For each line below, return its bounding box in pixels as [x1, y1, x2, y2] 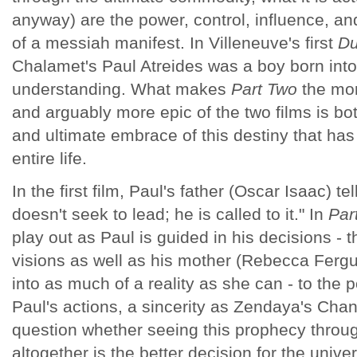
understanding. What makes [12, 80, 231, 98]
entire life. [12, 149, 92, 167]
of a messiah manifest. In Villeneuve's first [12, 33, 338, 52]
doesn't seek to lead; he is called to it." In [12, 205, 328, 223]
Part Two [231, 80, 297, 98]
